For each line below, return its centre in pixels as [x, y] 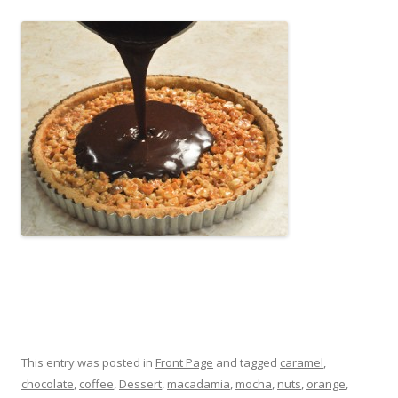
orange [326, 384]
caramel [302, 363]
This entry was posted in [88, 363]
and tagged [247, 363]
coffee [96, 384]
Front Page [184, 363]
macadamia [199, 384]
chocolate [48, 384]
